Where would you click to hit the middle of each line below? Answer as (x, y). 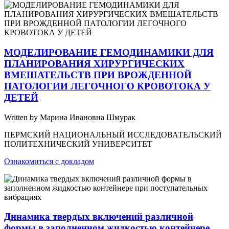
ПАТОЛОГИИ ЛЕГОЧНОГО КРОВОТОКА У (107, 86)
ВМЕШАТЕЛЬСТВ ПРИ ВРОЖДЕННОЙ (98, 75)
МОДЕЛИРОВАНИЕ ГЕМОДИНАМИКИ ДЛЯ (109, 52)
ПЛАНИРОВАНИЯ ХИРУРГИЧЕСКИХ (94, 63)
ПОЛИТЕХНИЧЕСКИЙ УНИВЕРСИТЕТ (78, 144)
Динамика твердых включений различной (99, 217)
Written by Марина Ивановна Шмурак (70, 117)
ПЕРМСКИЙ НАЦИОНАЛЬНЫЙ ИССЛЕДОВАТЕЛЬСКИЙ (113, 134)
